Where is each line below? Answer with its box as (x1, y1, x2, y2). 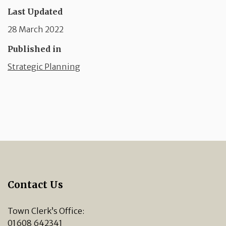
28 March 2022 (8, 24, 64, 34)
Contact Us (8, 178, 63, 191)
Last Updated (8, 7, 63, 17)
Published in (8, 43, 62, 54)
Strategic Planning (8, 61, 80, 72)
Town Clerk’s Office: (8, 206, 84, 216)
